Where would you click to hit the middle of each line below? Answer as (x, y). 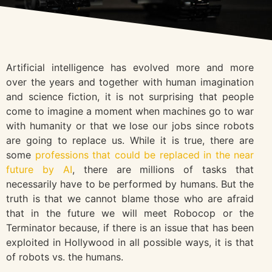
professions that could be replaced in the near (144, 155)
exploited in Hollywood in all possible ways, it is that (130, 242)
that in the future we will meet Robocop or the (130, 213)
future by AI (39, 169)
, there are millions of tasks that (163, 169)
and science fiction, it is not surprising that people (130, 97)
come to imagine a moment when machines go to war (130, 111)
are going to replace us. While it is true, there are (130, 140)
